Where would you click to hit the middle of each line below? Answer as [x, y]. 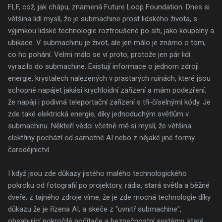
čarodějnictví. [29, 149]
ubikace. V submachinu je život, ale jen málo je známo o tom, [107, 42]
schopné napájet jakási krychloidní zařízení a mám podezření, [107, 90]
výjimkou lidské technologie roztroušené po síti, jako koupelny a [111, 30]
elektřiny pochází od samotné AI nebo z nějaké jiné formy [101, 138]
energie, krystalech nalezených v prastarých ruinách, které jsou [109, 78]
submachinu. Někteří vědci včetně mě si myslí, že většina [100, 126]
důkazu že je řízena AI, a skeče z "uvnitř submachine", [95, 209]
